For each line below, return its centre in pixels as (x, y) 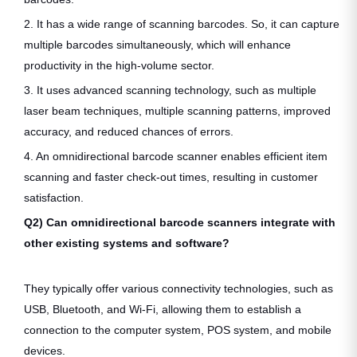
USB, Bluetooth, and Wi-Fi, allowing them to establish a (163, 309)
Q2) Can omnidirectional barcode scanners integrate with (180, 222)
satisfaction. (54, 197)
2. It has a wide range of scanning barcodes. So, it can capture (182, 24)
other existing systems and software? (127, 243)
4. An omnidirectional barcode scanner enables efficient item (176, 156)
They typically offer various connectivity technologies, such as (178, 288)
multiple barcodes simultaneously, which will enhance (157, 44)
